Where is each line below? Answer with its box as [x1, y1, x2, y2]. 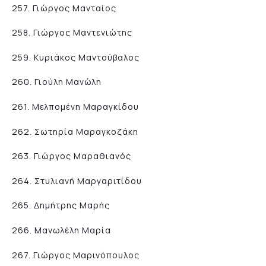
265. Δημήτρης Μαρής [12, 199, 110, 211]
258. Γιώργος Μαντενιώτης [12, 27, 132, 39]
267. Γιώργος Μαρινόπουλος [12, 249, 140, 261]
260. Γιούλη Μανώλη [12, 76, 102, 88]
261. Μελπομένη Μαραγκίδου [12, 101, 139, 112]
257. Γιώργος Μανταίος [12, 2, 116, 14]
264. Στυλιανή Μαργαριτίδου [12, 175, 142, 186]
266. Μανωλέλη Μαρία [12, 224, 111, 236]
